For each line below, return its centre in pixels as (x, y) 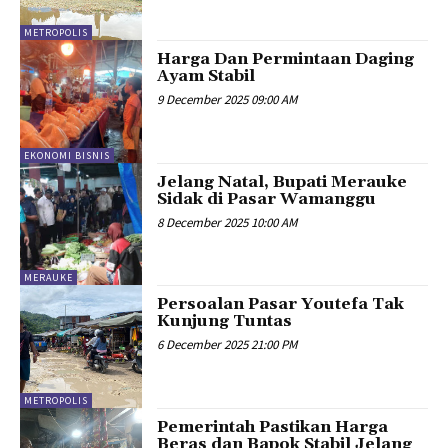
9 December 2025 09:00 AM (227, 100)
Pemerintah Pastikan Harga (273, 426)
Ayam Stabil (206, 76)
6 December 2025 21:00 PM (227, 345)
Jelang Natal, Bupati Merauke (282, 181)
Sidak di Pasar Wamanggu (267, 198)
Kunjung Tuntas (225, 321)
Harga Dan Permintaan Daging (286, 59)
